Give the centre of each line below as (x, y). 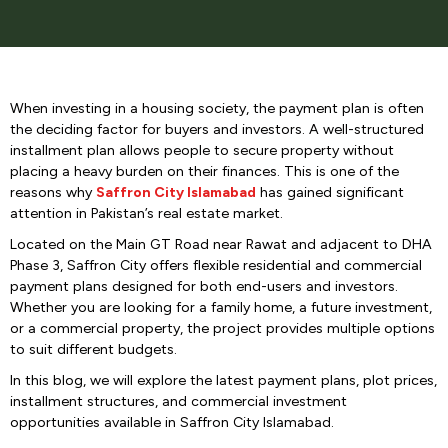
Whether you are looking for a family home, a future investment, (221, 307)
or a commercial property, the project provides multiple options (222, 328)
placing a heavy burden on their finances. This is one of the (204, 171)
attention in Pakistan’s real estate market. (146, 213)
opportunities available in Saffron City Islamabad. (172, 422)
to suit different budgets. (93, 349)
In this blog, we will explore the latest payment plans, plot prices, (223, 380)
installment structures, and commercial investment (178, 401)
